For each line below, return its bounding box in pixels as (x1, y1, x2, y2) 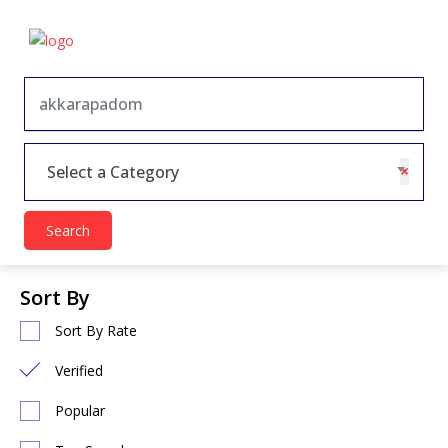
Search (46, 221, 90, 240)
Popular (55, 401, 105, 420)
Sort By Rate (55, 321, 137, 340)
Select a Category (47, 161, 179, 183)
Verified (55, 361, 103, 380)
